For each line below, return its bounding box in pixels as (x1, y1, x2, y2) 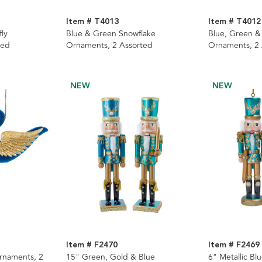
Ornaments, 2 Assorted (65, 39, 153, 51)
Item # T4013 (65, 15, 119, 28)
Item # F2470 (65, 238, 118, 251)
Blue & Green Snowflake (65, 27, 156, 40)
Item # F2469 (208, 238, 260, 251)
